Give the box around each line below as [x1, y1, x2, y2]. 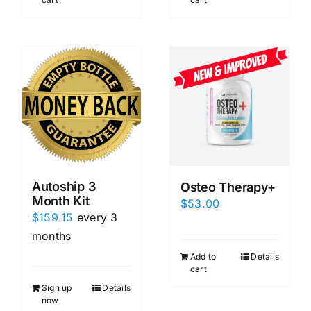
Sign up [42, 283, 72, 294]
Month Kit [32, 194, 90, 209]
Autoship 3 [32, 179, 96, 194]
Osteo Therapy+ [180, 180, 276, 195]
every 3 [76, 210, 118, 225]
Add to [190, 251, 217, 262]
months [32, 229, 72, 244]
